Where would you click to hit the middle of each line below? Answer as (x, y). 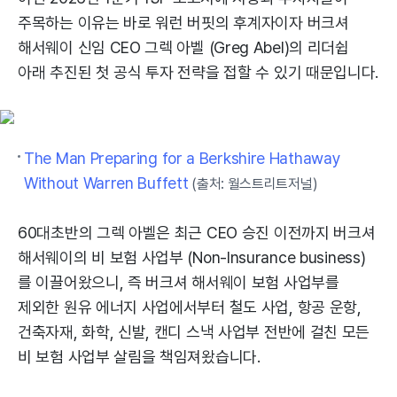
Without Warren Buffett (106, 183)
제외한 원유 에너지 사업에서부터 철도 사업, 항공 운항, (190, 307)
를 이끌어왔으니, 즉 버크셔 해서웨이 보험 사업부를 (179, 282)
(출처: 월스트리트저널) (253, 184)
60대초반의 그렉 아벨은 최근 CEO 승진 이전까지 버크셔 (197, 233)
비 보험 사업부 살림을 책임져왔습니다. (139, 357)
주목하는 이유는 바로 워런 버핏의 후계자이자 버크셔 (183, 23)
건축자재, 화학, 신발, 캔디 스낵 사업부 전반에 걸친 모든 (194, 332)
